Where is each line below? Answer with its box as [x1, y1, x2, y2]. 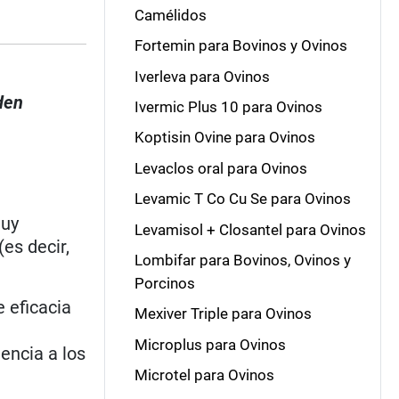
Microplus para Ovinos [134, 335, 286, 354]
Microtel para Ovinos [134, 366, 274, 384]
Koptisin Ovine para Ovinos [134, 128, 315, 147]
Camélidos [134, 5, 207, 24]
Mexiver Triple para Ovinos [134, 305, 312, 323]
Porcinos [134, 273, 195, 292]
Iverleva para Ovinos [134, 67, 270, 85]
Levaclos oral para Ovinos [134, 159, 307, 177]
